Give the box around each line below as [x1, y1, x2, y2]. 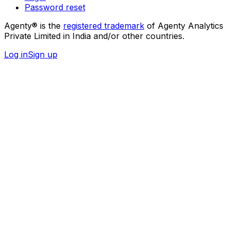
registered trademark [63, 20, 144, 31]
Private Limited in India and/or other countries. [4, 30, 184, 41]
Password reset [25, 2, 85, 12]
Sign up [28, 49, 57, 60]
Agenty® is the [4, 20, 61, 31]
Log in [4, 49, 28, 60]
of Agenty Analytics [147, 20, 223, 31]
